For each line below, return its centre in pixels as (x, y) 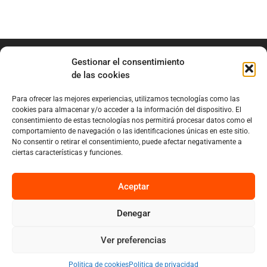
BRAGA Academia (133, 118)
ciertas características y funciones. (67, 153)
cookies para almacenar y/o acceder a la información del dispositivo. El (127, 110)
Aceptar (133, 186)
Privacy (117, 233)
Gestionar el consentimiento (128, 62)
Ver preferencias (133, 240)
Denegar (133, 213)
